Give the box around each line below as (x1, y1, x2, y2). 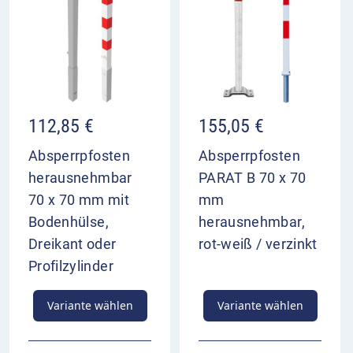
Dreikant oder (28, 235, 117, 252)
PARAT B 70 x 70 (199, 169, 307, 186)
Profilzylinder (28, 257, 113, 274)
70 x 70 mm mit (28, 191, 129, 208)
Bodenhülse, (28, 213, 109, 230)
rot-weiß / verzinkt (199, 235, 318, 252)
